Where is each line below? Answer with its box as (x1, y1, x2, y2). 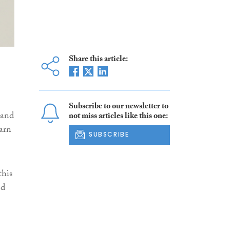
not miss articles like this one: (68, 110, 168, 124)
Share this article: (68, 53, 128, 67)
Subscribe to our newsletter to (68, 100, 168, 114)
